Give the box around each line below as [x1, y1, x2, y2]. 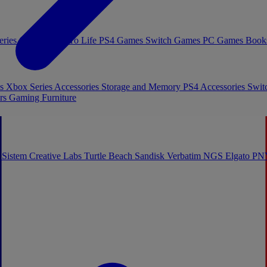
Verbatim [167, 151, 203, 162]
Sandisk [135, 151, 167, 162]
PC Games [203, 35, 246, 45]
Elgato [225, 151, 252, 162]
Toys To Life [48, 35, 99, 45]
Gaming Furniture [9, 92, 76, 103]
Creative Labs [29, 151, 84, 162]
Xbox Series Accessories [6, 82, 101, 92]
